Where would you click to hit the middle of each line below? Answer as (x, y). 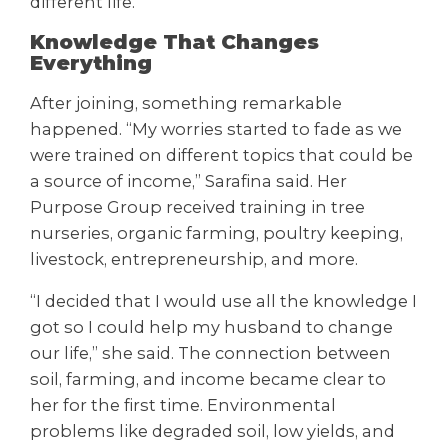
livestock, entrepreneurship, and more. (194, 259)
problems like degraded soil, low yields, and (212, 431)
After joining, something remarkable (186, 103)
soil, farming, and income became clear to (208, 379)
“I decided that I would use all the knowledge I (223, 301)
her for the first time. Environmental (183, 405)
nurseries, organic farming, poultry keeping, (216, 233)
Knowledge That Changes (174, 41)
